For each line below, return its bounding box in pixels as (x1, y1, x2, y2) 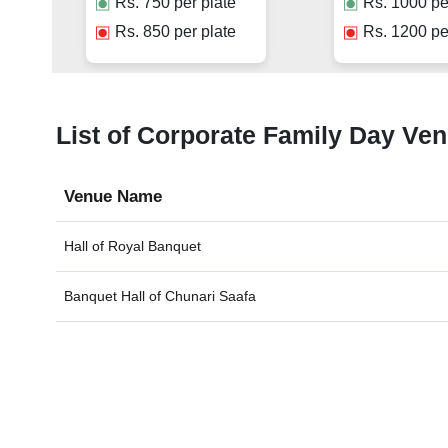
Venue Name (64, 187, 163, 207)
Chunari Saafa (165, 288, 257, 305)
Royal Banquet (108, 238, 202, 255)
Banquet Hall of (64, 288, 166, 305)
